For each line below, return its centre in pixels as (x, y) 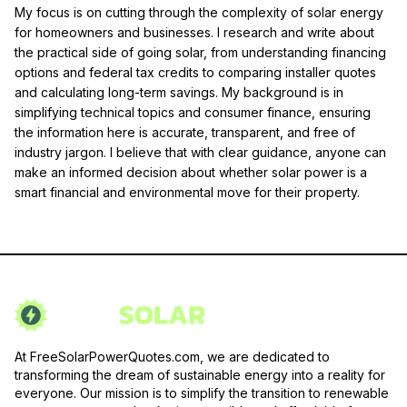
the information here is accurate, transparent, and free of (185, 132)
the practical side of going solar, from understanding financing (200, 52)
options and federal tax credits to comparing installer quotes (195, 72)
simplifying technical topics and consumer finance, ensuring (193, 112)
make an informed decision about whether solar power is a (191, 172)
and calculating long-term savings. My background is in (179, 92)
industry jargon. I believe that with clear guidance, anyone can (200, 152)
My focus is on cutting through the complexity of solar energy (199, 12)
